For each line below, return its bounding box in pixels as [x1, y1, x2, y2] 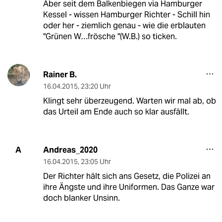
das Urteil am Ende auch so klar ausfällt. [43, 106, 189, 117]
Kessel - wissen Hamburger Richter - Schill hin [43, 9, 210, 20]
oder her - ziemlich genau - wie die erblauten [43, 20, 206, 31]
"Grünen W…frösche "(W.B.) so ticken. [43, 31, 177, 42]
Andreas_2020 [43, 144, 98, 155]
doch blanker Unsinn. [43, 192, 120, 203]
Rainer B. [43, 69, 77, 80]
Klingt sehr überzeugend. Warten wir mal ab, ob [43, 95, 216, 106]
